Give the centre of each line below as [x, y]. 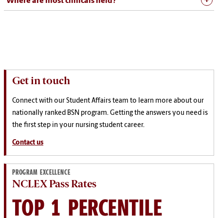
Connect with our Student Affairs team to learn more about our [108, 101]
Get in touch [41, 80]
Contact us [28, 143]
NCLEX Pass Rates [54, 183]
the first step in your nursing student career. [78, 125]
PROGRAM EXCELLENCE [41, 172]
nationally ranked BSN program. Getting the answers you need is [110, 113]
